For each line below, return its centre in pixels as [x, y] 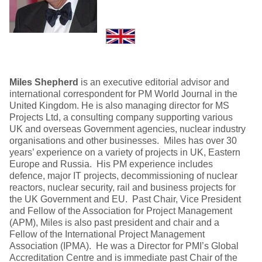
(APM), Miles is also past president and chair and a [114, 223]
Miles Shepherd [44, 82]
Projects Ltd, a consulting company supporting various [121, 118]
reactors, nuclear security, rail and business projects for [123, 188]
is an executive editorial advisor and [154, 82]
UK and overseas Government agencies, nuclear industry [127, 129]
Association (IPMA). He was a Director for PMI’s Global [124, 246]
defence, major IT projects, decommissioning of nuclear [123, 176]
